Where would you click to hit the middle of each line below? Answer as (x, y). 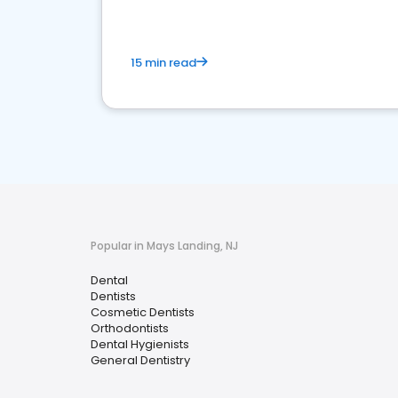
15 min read (163, 63)
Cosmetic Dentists (143, 312)
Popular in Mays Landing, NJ (164, 246)
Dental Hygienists (140, 344)
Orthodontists (130, 328)
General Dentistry (140, 360)
